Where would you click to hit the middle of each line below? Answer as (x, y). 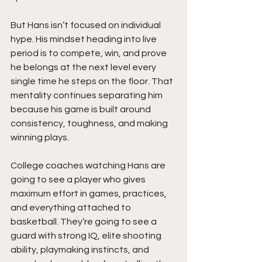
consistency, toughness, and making (90, 124)
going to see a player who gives (79, 180)
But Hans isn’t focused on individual (87, 25)
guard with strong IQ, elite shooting (87, 236)
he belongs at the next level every (84, 68)
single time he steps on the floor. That (93, 82)
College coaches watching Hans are (89, 166)
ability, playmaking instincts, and (81, 250)
